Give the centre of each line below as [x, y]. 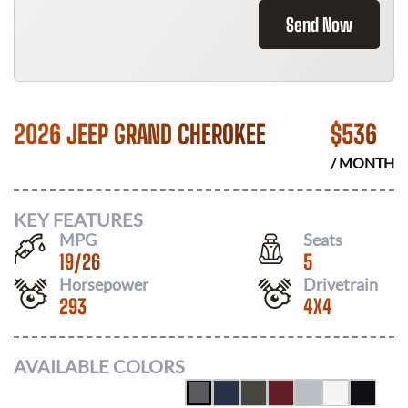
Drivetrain [341, 284]
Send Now [319, 25]
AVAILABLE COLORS [99, 366]
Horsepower [104, 284]
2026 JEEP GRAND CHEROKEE [140, 134]
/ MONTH [362, 163]
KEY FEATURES [78, 219]
